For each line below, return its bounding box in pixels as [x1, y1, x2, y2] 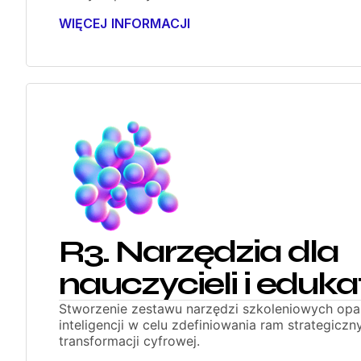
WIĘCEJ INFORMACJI [59, 15, 190, 32]
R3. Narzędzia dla [59, 231, 338, 271]
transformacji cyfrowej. [59, 332, 200, 349]
